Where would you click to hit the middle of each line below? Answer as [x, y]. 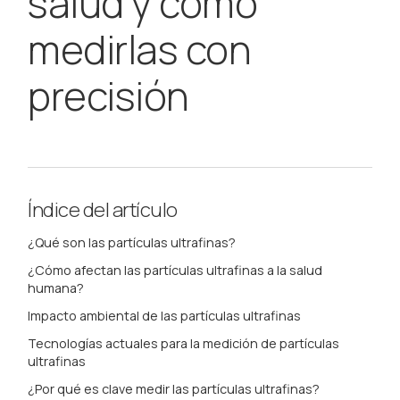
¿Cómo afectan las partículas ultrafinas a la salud [175, 270]
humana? [56, 287]
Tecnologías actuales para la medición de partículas [184, 344]
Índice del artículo [103, 210]
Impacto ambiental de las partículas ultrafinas [165, 316]
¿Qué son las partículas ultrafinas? [132, 242]
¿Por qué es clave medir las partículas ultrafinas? [174, 389]
